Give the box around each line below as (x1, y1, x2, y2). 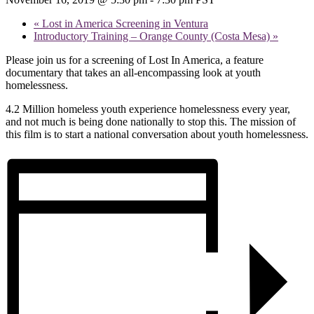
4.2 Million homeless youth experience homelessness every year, (6, 102, 290, 115)
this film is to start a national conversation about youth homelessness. (6, 128, 308, 140)
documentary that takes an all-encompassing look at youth (6, 66, 261, 78)
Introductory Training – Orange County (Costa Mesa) (34, 29, 273, 42)
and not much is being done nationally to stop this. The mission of (6, 115, 296, 128)
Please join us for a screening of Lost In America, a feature (6, 53, 264, 66)
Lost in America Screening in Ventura (39, 17, 208, 29)
